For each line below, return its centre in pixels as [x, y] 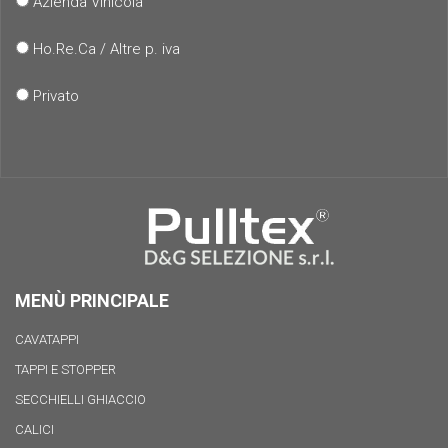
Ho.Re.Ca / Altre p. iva [104, 48]
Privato [54, 95]
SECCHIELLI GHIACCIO [80, 399]
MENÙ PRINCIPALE [92, 300]
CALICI [34, 429]
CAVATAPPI [47, 339]
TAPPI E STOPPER [65, 369]
